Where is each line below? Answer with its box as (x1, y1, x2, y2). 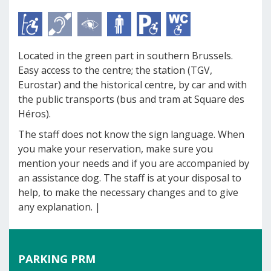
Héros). (18, 107, 51, 120)
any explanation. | (18, 200, 100, 214)
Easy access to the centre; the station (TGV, (18, 64, 212, 77)
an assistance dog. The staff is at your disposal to (18, 171, 241, 184)
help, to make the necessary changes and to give (18, 186, 238, 199)
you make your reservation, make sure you (18, 142, 213, 155)
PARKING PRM (18, 252, 96, 266)
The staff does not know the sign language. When (18, 128, 244, 141)
